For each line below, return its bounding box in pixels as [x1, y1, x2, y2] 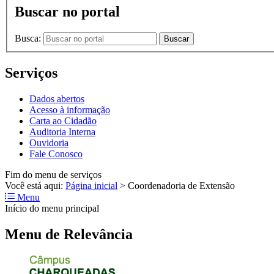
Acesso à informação [29, 104, 110, 115]
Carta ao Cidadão [29, 115, 97, 126]
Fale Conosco [29, 148, 83, 159]
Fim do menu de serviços [5, 169, 102, 180]
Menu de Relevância [5, 226, 133, 242]
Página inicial [65, 180, 117, 191]
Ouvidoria [29, 137, 68, 148]
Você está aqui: [5, 180, 65, 191]
